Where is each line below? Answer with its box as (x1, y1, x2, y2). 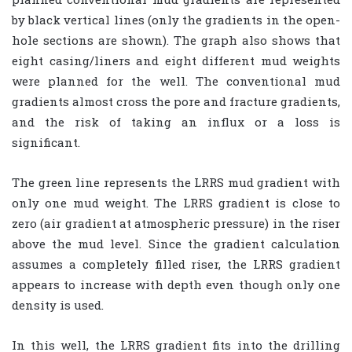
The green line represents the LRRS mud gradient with (12, 174, 340, 191)
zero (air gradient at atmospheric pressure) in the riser (12, 215, 340, 232)
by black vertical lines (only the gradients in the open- (12, 12, 340, 28)
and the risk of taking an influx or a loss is (12, 114, 340, 130)
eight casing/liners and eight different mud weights (12, 53, 340, 69)
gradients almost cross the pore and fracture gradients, (12, 93, 340, 110)
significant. (12, 134, 80, 151)
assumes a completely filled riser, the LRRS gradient (12, 256, 340, 273)
